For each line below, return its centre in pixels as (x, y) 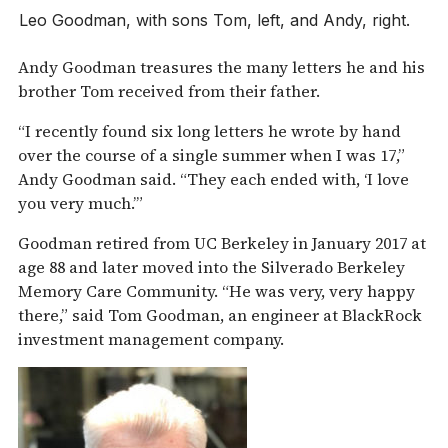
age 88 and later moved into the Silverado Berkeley (211, 266)
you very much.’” (80, 202)
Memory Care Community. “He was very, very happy (216, 290)
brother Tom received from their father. (169, 90)
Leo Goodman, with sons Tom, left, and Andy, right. (214, 19)
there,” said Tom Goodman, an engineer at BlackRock (220, 314)
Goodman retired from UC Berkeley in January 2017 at (222, 242)
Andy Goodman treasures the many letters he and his (221, 66)
